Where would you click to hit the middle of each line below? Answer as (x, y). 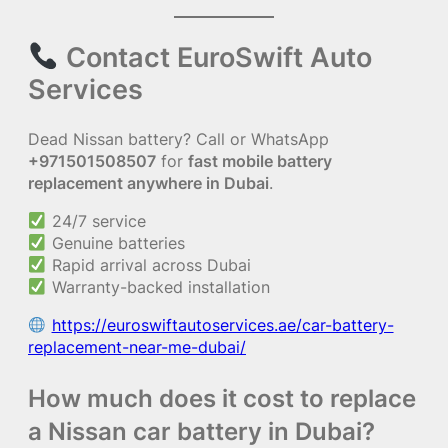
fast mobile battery (260, 160)
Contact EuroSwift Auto (216, 56)
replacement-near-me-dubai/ (137, 347)
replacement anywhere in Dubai (148, 182)
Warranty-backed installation (158, 286)
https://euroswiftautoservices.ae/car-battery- (222, 325)
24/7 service (96, 220)
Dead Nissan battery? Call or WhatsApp (178, 138)
